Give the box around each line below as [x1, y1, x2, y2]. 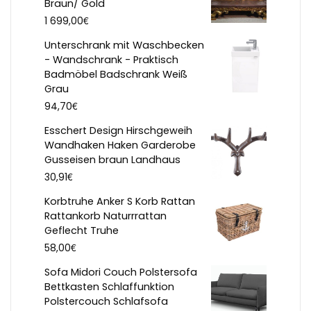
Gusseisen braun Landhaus [44, 153, 180, 167]
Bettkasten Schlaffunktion [44, 280, 174, 294]
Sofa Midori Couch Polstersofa [44, 265, 197, 280]
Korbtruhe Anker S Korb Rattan [44, 194, 195, 209]
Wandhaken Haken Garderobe [44, 138, 196, 153]
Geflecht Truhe [44, 224, 119, 238]
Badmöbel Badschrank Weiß [44, 67, 187, 82]
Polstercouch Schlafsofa [44, 294, 168, 309]
